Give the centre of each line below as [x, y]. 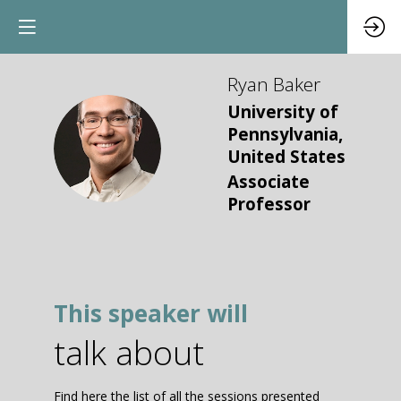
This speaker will [151, 314]
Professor [269, 204]
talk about [129, 353]
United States [286, 156]
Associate [269, 182]
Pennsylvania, [285, 133]
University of [283, 111]
